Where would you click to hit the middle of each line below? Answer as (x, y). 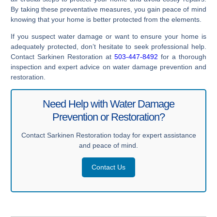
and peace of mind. (108, 146)
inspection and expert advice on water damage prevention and (108, 67)
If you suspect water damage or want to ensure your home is (108, 37)
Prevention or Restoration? (108, 117)
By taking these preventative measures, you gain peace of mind (108, 9)
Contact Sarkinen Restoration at (62, 57)
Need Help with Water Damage (108, 104)
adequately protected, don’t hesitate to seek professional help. (108, 47)
